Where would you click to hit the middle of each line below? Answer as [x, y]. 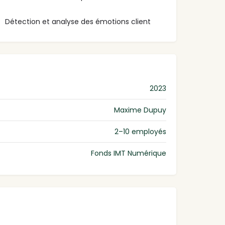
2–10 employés [140, 132]
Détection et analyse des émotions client [78, 22]
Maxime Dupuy [140, 110]
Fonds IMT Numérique [129, 153]
